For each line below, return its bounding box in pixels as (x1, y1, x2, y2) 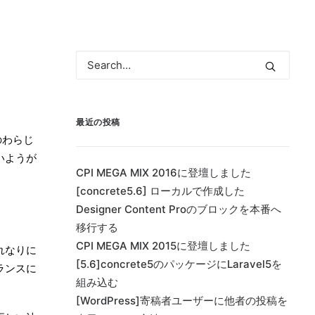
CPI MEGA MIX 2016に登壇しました (76, 166, 251, 179)
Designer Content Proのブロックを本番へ (76, 202, 281, 216)
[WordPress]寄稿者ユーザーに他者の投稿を (76, 294, 288, 307)
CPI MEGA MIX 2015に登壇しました (76, 239, 250, 252)
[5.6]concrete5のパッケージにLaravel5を (76, 257, 282, 271)
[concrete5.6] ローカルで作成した (76, 184, 245, 198)
